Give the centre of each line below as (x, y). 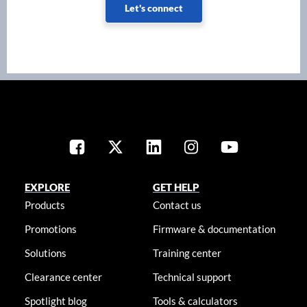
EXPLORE (47, 187)
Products (45, 205)
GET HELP (176, 187)
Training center (187, 253)
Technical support (193, 277)
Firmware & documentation (214, 229)
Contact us (177, 205)
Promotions (50, 229)
